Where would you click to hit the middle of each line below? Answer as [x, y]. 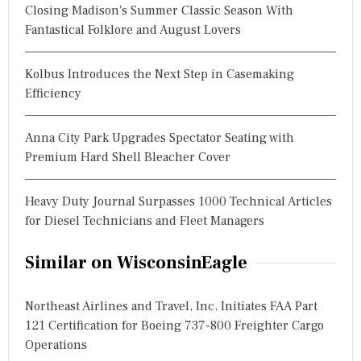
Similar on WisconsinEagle [136, 262]
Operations [56, 344]
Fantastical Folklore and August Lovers [133, 29]
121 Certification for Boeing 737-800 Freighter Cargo [174, 325]
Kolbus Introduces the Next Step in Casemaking [160, 74]
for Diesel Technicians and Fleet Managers [145, 220]
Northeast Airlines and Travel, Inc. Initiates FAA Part [171, 306]
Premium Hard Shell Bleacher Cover [128, 157]
